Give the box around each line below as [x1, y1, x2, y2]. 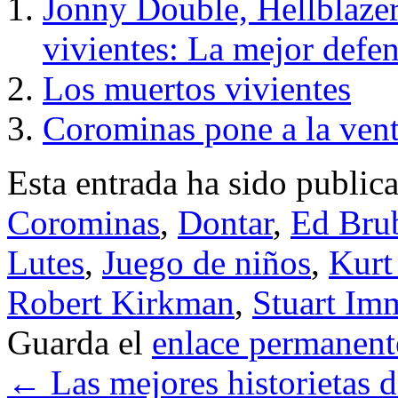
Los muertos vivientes [43, 68, 351, 107]
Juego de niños [102, 243, 311, 282]
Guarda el [7, 322, 152, 362]
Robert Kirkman [7, 283, 235, 322]
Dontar [178, 203, 273, 242]
